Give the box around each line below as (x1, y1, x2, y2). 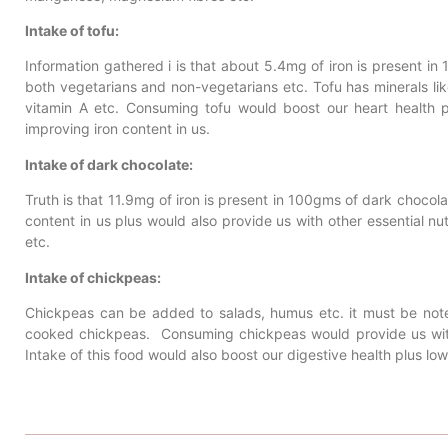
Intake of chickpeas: (25, 268, 161, 286)
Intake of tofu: (25, 22, 119, 40)
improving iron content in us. (25, 120, 210, 138)
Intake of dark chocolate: (25, 155, 193, 173)
